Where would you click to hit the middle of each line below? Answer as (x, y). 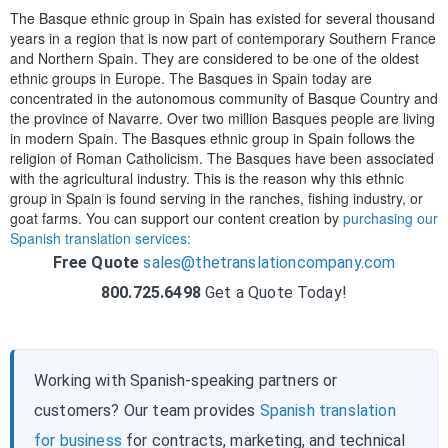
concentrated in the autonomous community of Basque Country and (224, 97)
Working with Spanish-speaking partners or (186, 380)
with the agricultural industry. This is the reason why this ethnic (207, 177)
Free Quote (96, 262)
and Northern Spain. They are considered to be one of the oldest (214, 57)
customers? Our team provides (147, 410)
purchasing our (390, 217)
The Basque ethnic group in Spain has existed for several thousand (222, 17)
